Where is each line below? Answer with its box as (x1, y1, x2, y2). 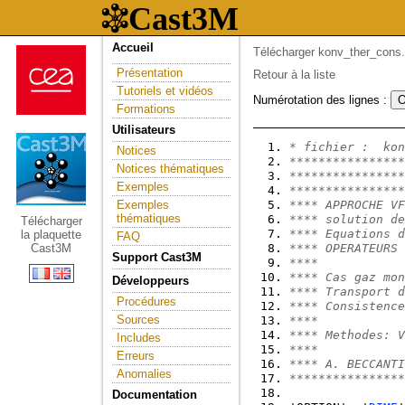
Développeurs (112, 274, 189, 287)
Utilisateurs (112, 123, 175, 137)
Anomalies (117, 367, 172, 381)
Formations (117, 102, 175, 116)
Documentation (112, 388, 197, 401)
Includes (117, 331, 161, 344)
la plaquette (21, 228, 81, 241)
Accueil (112, 41, 154, 54)
